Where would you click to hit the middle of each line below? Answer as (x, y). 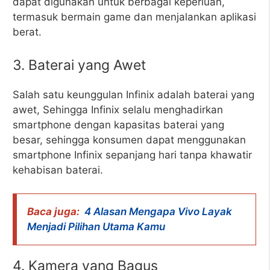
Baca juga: (53, 211)
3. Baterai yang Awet (79, 65)
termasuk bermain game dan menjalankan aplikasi (134, 17)
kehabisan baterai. (58, 170)
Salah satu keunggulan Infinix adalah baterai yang (133, 95)
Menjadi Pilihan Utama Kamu (96, 226)
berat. (27, 32)
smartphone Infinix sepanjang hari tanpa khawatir (132, 155)
